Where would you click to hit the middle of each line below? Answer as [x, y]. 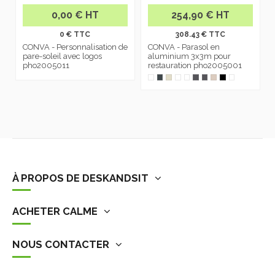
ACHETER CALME [55, 211]
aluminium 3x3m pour [190, 56]
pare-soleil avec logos [62, 56]
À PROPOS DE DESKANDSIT [80, 178]
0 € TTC [75, 35]
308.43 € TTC [201, 35]
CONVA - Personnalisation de [75, 47]
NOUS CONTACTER [61, 245]
